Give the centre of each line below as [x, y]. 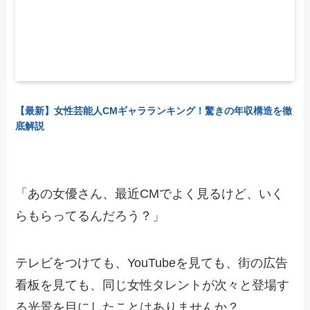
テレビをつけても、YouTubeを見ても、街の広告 [152, 263]
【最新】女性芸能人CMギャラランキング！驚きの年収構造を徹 [154, 110]
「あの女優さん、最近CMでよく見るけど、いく [150, 194]
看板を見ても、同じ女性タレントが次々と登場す [153, 285]
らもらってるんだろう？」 [90, 216]
